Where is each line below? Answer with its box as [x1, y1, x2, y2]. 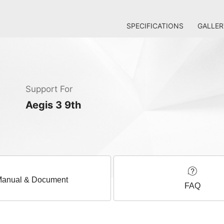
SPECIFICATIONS [126, 21, 183, 30]
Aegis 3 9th [25, 99, 81, 111]
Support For [25, 84, 72, 94]
